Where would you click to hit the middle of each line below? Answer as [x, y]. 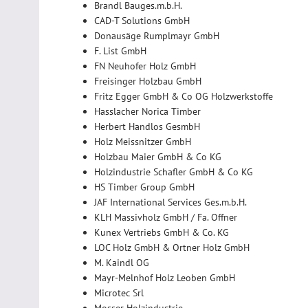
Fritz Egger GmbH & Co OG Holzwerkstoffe [184, 96]
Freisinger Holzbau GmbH [148, 81]
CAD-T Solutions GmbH [142, 20]
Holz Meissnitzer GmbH [143, 141]
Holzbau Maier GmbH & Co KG [158, 156]
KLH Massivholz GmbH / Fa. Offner [166, 217]
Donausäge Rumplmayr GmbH [157, 35]
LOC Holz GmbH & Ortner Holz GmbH [172, 247]
